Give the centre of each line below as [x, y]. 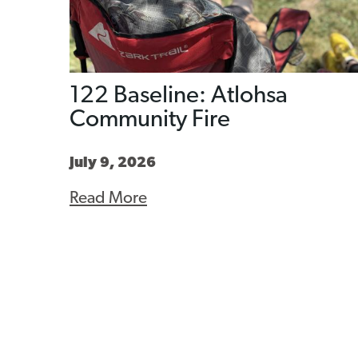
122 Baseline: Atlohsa [179, 96]
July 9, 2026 [113, 163]
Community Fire [150, 120]
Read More [108, 198]
